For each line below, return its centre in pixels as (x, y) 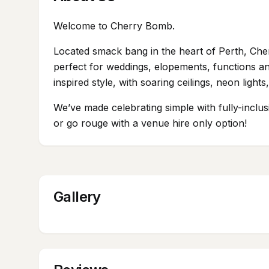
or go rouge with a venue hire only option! (150, 123)
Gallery (77, 197)
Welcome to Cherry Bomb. (114, 26)
